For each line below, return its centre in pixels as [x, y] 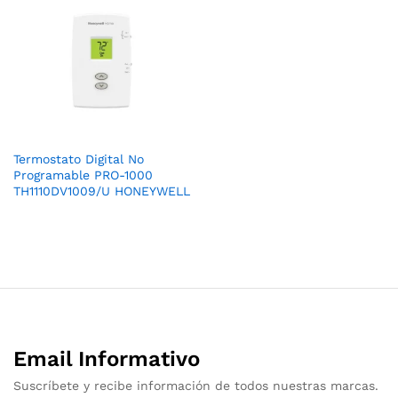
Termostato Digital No [79, 159]
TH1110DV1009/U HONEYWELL [102, 191]
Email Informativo [107, 358]
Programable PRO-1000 [83, 175]
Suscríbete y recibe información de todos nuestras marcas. [196, 385]
